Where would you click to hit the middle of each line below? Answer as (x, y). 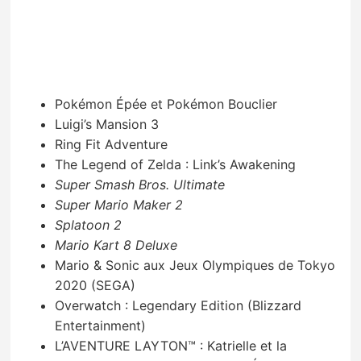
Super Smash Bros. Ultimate (140, 184)
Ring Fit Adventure (112, 144)
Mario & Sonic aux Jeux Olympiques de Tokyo (195, 265)
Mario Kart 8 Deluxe (116, 245)
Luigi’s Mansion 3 (107, 124)
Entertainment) (101, 325)
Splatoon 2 (89, 224)
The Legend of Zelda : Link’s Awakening (176, 164)
